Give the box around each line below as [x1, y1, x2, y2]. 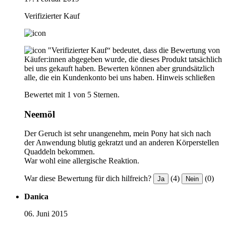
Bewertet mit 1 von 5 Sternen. [24, 90, 120, 99]
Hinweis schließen [156, 73, 215, 82]
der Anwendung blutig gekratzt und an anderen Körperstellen [24, 138, 219, 147]
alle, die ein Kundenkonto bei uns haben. [24, 73, 154, 82]
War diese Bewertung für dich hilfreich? [24, 174, 151, 183]
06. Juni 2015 [24, 209, 68, 218]
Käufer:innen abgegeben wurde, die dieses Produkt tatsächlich [24, 55, 222, 64]
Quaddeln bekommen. [24, 147, 95, 156]
